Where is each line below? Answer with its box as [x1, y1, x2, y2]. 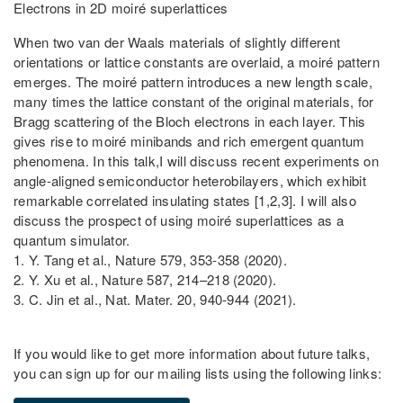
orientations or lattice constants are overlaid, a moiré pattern [13, 51, 380, 71]
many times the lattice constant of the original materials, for [13, 91, 374, 111]
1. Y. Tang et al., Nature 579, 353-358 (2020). [13, 249, 287, 269]
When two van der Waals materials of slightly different [13, 31, 341, 51]
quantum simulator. [13, 229, 130, 249]
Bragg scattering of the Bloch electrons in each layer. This [13, 111, 366, 130]
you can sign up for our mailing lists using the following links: [13, 363, 382, 382]
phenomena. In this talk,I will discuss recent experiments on [13, 150, 379, 170]
